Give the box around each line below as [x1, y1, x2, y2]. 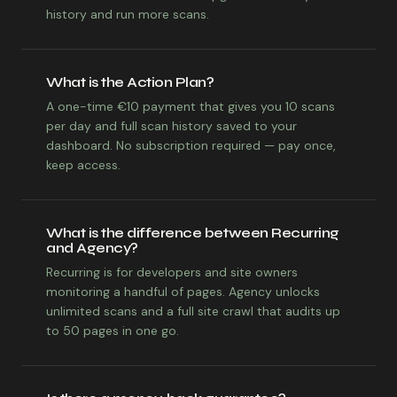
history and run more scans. [46, 6, 209, 22]
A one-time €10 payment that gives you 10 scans [46, 98, 335, 114]
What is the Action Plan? [46, 74, 214, 90]
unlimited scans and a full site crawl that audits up [46, 303, 340, 319]
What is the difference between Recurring [46, 224, 339, 241]
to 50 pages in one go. [46, 323, 179, 339]
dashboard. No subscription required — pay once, [46, 137, 336, 153]
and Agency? [46, 239, 138, 256]
